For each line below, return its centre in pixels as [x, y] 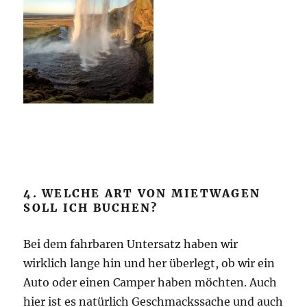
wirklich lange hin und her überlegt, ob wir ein [149, 263]
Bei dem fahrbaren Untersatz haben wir [131, 244]
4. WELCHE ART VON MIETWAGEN [142, 193]
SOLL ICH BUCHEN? [91, 207]
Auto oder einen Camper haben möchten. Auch [150, 282]
